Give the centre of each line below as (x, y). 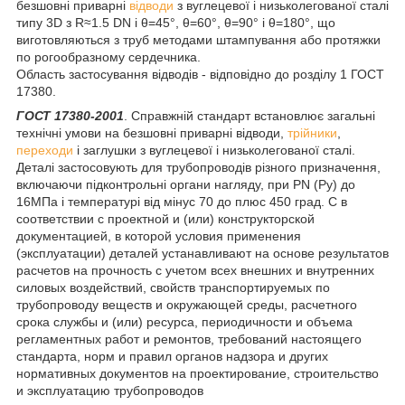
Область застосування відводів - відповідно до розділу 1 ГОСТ (200, 74)
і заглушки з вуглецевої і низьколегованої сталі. (214, 150)
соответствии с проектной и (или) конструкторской (165, 218)
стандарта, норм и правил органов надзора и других (172, 356)
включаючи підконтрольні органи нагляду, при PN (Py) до (186, 184)
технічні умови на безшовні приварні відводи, (152, 132)
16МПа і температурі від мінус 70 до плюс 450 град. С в (182, 201)
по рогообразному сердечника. (108, 57)
